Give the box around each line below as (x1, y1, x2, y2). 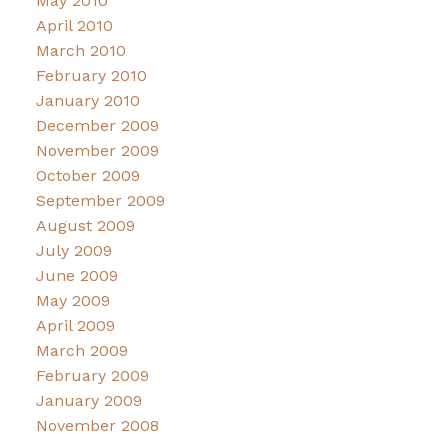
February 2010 (35, 66, 147, 86)
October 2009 (35, 166, 140, 186)
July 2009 (35, 241, 112, 261)
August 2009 (35, 216, 135, 236)
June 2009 (35, 266, 118, 286)
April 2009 (35, 316, 115, 336)
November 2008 (35, 416, 159, 436)
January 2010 (35, 91, 140, 111)
